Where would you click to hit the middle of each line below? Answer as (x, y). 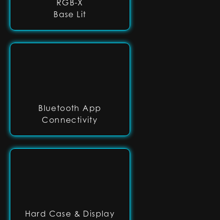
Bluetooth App (70, 108)
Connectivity (70, 120)
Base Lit (70, 14)
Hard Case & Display (70, 214)
